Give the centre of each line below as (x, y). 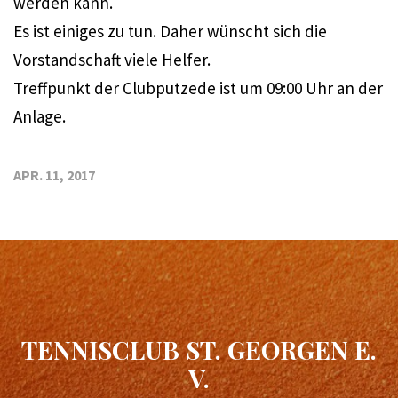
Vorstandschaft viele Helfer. (112, 60)
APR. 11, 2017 (54, 175)
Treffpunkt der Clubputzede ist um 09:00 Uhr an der (198, 88)
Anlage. (40, 117)
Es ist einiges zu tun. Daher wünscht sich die (170, 32)
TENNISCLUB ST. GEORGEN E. (199, 350)
